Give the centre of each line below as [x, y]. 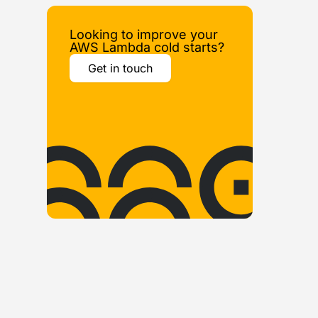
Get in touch [120, 68]
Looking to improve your [143, 34]
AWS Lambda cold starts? [147, 47]
